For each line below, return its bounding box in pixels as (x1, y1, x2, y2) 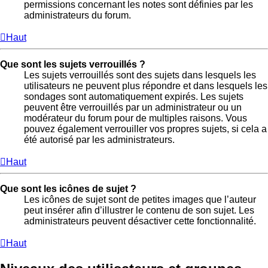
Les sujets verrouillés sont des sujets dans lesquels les (24, 69, 256, 80)
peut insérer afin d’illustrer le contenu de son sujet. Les (24, 205, 254, 215)
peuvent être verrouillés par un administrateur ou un (24, 102, 242, 112)
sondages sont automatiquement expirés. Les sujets (24, 91, 243, 102)
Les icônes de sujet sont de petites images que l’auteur (24, 194, 256, 205)
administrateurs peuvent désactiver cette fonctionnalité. (24, 215, 256, 226)
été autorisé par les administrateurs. (24, 134, 175, 145)
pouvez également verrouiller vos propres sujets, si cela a (24, 123, 267, 134)
